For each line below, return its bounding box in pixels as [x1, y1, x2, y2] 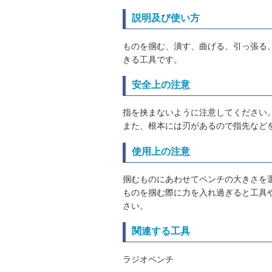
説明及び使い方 [132, 14, 200, 24]
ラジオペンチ [123, 254, 174, 264]
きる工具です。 [123, 54, 182, 64]
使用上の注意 [132, 147, 190, 157]
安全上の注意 [132, 80, 190, 90]
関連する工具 [132, 227, 190, 237]
